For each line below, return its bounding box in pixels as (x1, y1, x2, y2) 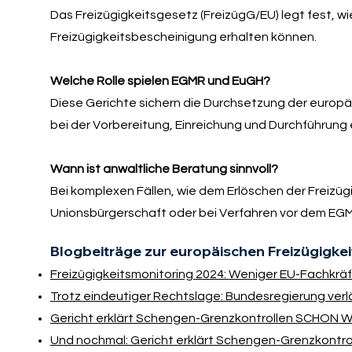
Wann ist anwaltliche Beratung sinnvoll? (49, 163, 278, 176)
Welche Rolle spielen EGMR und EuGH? (49, 75, 270, 88)
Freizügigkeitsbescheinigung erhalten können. (49, 31, 317, 44)
